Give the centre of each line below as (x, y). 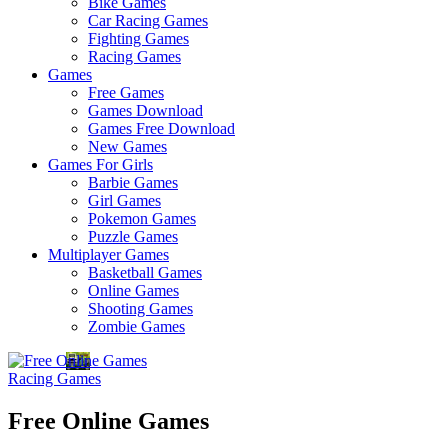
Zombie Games (136, 326)
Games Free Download (161, 128)
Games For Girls (100, 164)
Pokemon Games (142, 218)
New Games (127, 146)
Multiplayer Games (108, 254)
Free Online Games (108, 420)
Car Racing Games (148, 20)
